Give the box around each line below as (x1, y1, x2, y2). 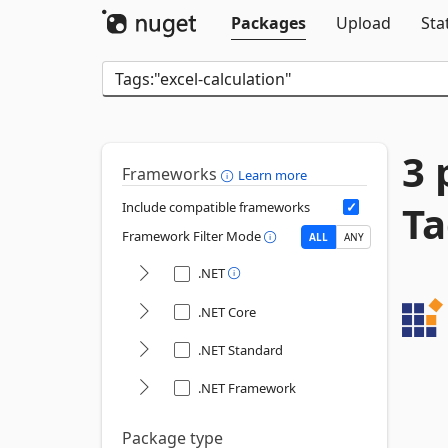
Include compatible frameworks (122, 198, 310, 216)
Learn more (238, 166, 307, 184)
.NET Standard (198, 341, 283, 359)
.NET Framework (198, 379, 296, 397)
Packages (231, 12, 306, 34)
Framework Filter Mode (122, 227, 264, 246)
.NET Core (198, 303, 256, 321)
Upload (336, 12, 391, 34)
